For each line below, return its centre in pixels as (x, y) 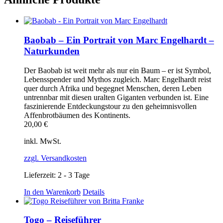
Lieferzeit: (41, 175)
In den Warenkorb (52, 192)
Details (94, 192)
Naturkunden (52, 51)
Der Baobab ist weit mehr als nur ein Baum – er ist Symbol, (117, 70)
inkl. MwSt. (43, 141)
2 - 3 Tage (74, 175)
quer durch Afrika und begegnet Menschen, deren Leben (113, 88)
